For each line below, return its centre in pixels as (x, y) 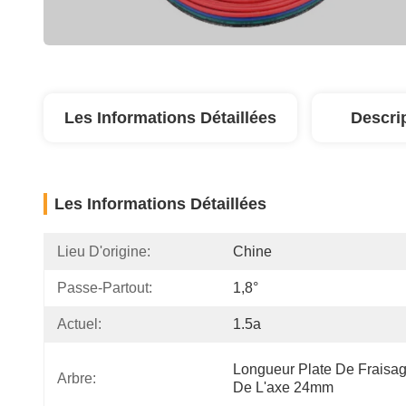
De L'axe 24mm (283, 387)
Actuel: (79, 324)
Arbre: (77, 378)
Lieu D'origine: (104, 251)
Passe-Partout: (105, 288)
